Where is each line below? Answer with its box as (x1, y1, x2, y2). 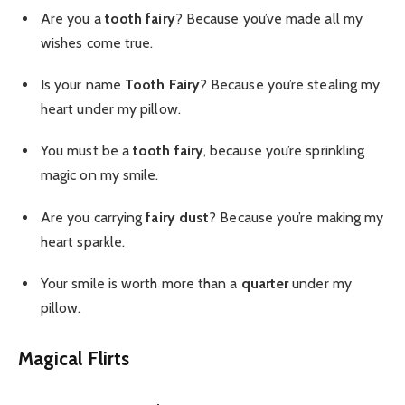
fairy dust (146, 208, 210, 226)
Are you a (41, 9, 105, 27)
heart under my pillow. (41, 100, 181, 118)
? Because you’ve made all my (174, 9, 363, 27)
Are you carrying (41, 208, 146, 226)
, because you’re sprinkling (203, 142, 365, 160)
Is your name (41, 76, 126, 94)
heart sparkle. (41, 232, 126, 250)
